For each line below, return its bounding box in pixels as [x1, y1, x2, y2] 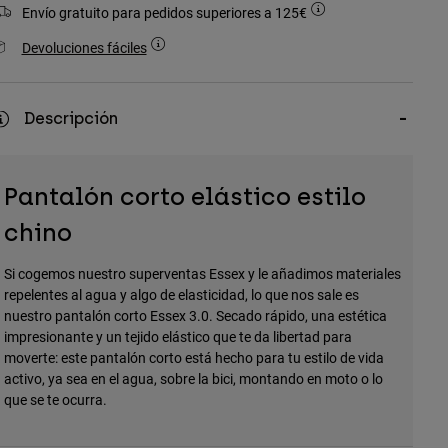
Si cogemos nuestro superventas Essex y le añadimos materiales [3, 264, 401, 284]
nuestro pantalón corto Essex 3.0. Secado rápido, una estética [3, 306, 387, 326]
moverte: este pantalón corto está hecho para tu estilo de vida [3, 348, 384, 368]
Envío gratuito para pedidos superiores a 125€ [21, 3, 310, 23]
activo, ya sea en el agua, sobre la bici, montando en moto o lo [3, 369, 383, 389]
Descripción [23, 109, 118, 129]
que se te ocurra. [3, 390, 107, 410]
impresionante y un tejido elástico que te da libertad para [3, 327, 352, 347]
